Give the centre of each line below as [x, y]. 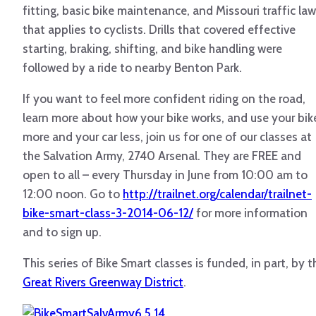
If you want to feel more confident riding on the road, [164, 99]
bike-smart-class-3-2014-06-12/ [108, 213]
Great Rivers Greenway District [103, 282]
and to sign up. [62, 232]
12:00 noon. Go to [73, 194]
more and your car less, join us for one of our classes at [167, 137]
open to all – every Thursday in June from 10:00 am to [165, 175]
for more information [250, 213]
